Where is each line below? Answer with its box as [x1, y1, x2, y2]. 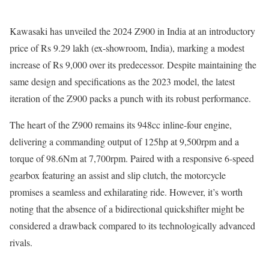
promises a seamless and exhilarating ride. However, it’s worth [10, 186, 243, 199]
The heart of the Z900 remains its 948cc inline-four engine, [10, 118, 232, 131]
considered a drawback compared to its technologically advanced [10, 219, 255, 232]
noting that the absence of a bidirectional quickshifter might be [10, 202, 244, 216]
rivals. [10, 236, 32, 249]
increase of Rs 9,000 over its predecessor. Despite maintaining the [10, 58, 256, 71]
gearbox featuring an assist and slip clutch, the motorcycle [10, 169, 226, 182]
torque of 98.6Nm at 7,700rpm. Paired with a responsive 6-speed [10, 152, 254, 165]
